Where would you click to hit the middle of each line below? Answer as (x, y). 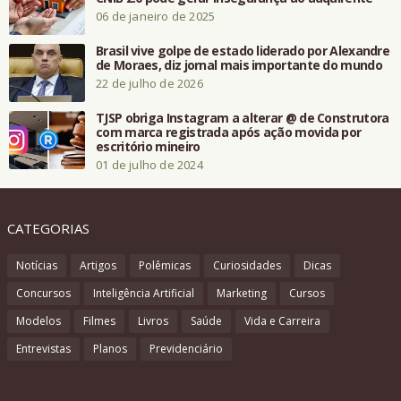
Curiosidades (247, 265)
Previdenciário (186, 348)
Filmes (99, 320)
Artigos (98, 265)
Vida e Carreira (282, 320)
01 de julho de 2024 (149, 164)
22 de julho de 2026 (149, 83)
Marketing (241, 293)
